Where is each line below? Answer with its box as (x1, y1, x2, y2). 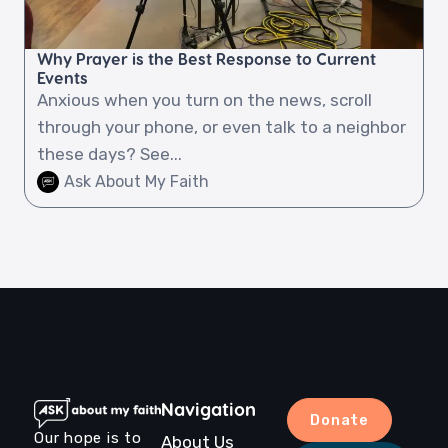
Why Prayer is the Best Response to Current (37, 48, 376, 68)
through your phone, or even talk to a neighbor (37, 116, 406, 137)
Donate (310, 411, 369, 429)
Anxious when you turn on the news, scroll (37, 89, 372, 110)
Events (37, 67, 88, 87)
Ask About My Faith (64, 172, 209, 191)
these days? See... (37, 143, 182, 164)
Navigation (160, 398, 256, 419)
